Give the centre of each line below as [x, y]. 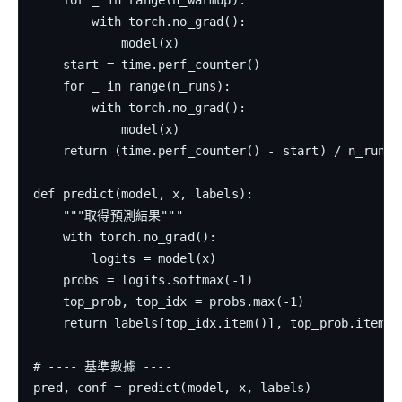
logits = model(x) [125, 259]
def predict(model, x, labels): [144, 194]
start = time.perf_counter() [147, 65]
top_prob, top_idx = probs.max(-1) [169, 302]
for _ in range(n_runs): [132, 87]
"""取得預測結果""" [108, 216]
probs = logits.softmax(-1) [144, 280]
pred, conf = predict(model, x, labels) [173, 388]
